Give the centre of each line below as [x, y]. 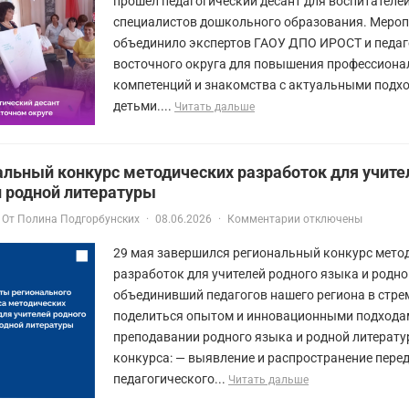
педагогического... [171, 378]
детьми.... [144, 105]
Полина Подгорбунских [79, 219]
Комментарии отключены [295, 219]
